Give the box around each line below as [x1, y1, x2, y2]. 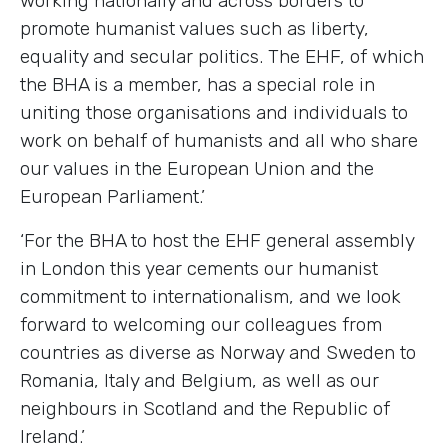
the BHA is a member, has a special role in [20, 72, 375, 96]
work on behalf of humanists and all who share [20, 128, 418, 152]
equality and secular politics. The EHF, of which [20, 44, 424, 68]
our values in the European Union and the [20, 156, 374, 180]
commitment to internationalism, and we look [20, 284, 401, 308]
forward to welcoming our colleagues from [20, 312, 382, 336]
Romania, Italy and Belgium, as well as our [20, 368, 379, 392]
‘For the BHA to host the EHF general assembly [20, 228, 414, 252]
